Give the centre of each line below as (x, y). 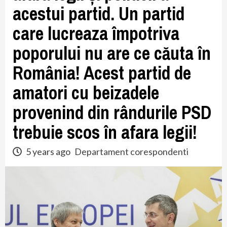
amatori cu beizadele (86, 93)
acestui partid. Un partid (99, 14)
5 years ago (48, 152)
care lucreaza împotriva (96, 33)
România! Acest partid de (102, 73)
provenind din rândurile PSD (112, 112)
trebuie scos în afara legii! (105, 132)
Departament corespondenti (131, 152)
